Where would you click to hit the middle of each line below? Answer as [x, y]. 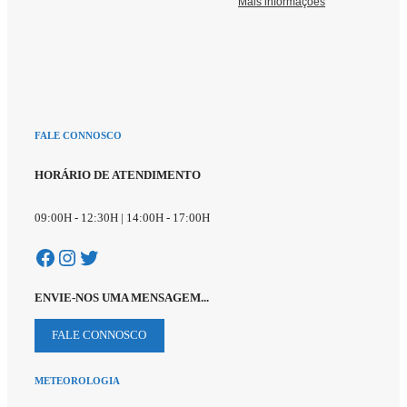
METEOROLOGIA [77, 381]
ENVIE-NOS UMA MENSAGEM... [122, 297]
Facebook [76, 257]
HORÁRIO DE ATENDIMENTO [118, 175]
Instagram [99, 257]
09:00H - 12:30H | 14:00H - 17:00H [122, 217]
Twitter [109, 257]
